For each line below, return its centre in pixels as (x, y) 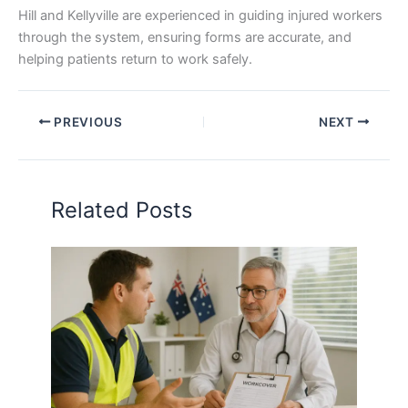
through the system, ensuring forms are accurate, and (185, 37)
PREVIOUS (87, 122)
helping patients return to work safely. (135, 59)
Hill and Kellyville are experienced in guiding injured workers (200, 15)
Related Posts (122, 210)
